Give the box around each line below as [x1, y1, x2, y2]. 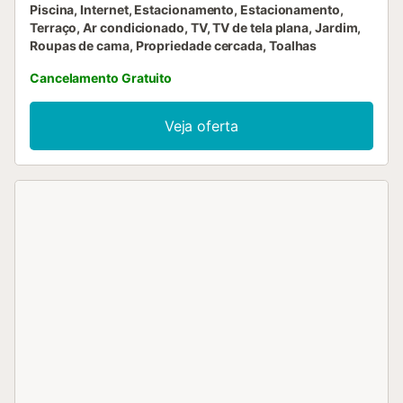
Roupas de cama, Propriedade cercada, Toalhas [30, 37, 318, 53]
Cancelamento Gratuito [30, 69, 173, 85]
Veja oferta [164, 116, 239, 135]
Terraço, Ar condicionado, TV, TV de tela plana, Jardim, [30, 19, 362, 35]
